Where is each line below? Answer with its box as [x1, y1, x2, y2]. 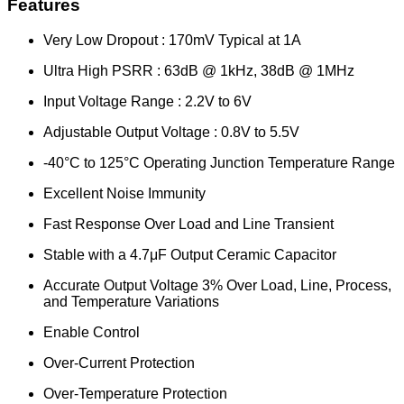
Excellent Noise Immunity [43, 186, 206, 201]
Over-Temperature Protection [43, 386, 227, 401]
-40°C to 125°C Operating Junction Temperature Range [43, 155, 395, 170]
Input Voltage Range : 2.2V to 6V [43, 94, 252, 109]
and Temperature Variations [43, 294, 219, 309]
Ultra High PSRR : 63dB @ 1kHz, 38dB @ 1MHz [43, 63, 354, 78]
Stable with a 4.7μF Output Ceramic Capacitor [43, 247, 336, 262]
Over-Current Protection [43, 355, 195, 371]
